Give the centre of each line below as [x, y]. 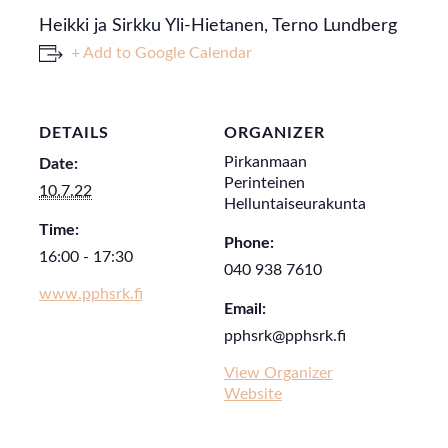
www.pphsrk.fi [90, 294]
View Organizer [278, 373]
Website [253, 394]
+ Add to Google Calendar [161, 53]
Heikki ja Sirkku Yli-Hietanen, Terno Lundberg [217, 26]
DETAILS [73, 133]
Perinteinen [264, 183]
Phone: [249, 243]
